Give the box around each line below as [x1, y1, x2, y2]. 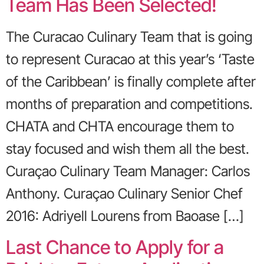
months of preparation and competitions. [6, 95, 253, 113]
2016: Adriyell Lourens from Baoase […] [6, 207, 244, 225]
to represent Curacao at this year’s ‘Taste [6, 51, 255, 68]
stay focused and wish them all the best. [6, 140, 249, 158]
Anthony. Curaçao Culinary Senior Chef [6, 185, 243, 203]
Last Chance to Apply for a [6, 235, 224, 259]
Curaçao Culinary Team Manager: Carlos [6, 163, 250, 180]
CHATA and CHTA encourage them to [6, 118, 234, 136]
